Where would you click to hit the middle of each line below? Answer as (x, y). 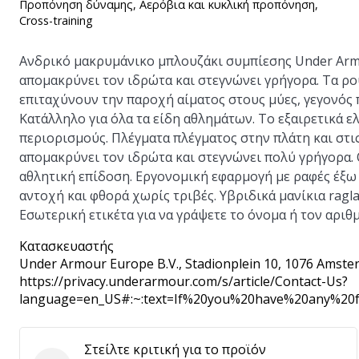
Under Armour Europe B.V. (99, 264)
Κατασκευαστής (67, 246)
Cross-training (56, 20)
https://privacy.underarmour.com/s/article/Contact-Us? (184, 281)
